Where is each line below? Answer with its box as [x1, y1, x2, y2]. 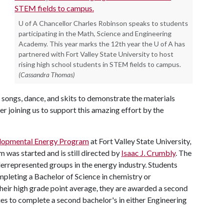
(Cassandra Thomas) [19, 70, 75, 79]
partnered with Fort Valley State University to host [19, 50, 174, 58]
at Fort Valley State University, [89, 136, 191, 146]
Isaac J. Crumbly [121, 148, 175, 157]
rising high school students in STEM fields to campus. [19, 60, 181, 68]
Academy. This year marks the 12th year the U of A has [19, 40, 185, 48]
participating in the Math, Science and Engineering [19, 29, 172, 38]
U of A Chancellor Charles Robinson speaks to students [19, 19, 188, 27]
